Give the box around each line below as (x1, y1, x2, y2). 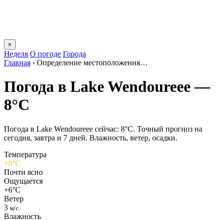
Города (63, 50, 86, 58)
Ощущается (4, 176, 43, 185)
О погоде (30, 50, 61, 58)
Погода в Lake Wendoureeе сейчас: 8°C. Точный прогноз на (4, 124, 202, 133)
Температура (4, 150, 47, 159)
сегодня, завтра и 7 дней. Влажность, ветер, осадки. (4, 133, 177, 142)
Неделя (4, 50, 28, 58)
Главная (4, 58, 30, 67)
